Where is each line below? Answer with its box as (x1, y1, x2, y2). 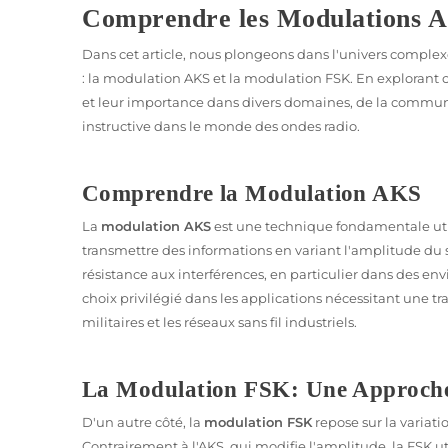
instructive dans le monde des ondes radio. (82, 117, 360, 134)
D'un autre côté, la (82, 413, 204, 430)
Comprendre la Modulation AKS (82, 180, 422, 206)
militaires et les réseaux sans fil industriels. (82, 313, 357, 330)
